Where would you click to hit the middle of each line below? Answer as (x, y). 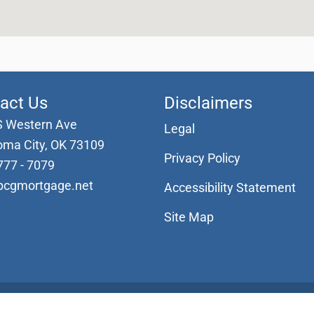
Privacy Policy (202, 158)
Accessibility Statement (230, 188)
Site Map (189, 217)
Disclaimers (208, 103)
